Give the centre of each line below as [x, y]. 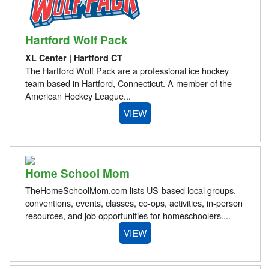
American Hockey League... [78, 95]
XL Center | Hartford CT [74, 57]
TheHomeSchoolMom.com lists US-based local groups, [130, 190]
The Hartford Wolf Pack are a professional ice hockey [127, 70]
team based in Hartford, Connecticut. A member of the [128, 83]
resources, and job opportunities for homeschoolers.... [128, 216]
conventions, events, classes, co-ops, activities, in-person [134, 203]
